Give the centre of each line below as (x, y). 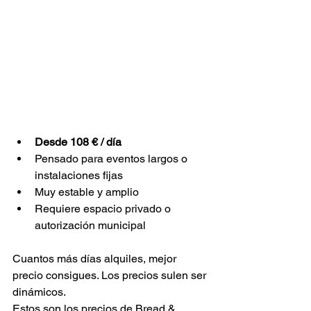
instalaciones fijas (79, 176)
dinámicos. (40, 292)
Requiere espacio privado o (104, 209)
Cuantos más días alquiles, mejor (96, 259)
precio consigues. (57, 276)
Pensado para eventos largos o (112, 159)
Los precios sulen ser (155, 276)
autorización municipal (90, 226)
